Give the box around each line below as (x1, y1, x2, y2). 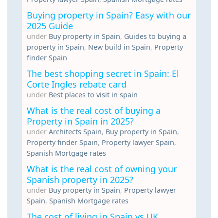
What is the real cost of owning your (27, 163, 177, 175)
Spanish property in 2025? (27, 173, 133, 185)
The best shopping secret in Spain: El (27, 67, 179, 79)
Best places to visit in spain (49, 90, 138, 99)
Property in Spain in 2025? (27, 115, 134, 127)
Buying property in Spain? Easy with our (27, 9, 191, 21)
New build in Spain (88, 42, 150, 52)
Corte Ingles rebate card (27, 78, 127, 90)
